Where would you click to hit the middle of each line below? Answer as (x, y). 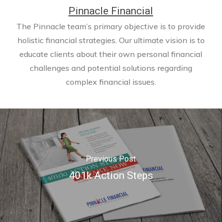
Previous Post (111, 159)
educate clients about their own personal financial (111, 54)
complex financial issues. (111, 82)
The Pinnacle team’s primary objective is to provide (111, 26)
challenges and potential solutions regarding (111, 68)
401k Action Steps (111, 175)
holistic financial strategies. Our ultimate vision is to (111, 40)
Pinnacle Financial (111, 11)
